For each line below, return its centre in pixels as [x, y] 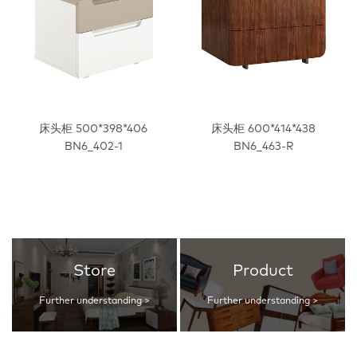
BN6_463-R [264, 147]
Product [263, 271]
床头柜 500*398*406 [94, 129]
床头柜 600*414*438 [264, 129]
